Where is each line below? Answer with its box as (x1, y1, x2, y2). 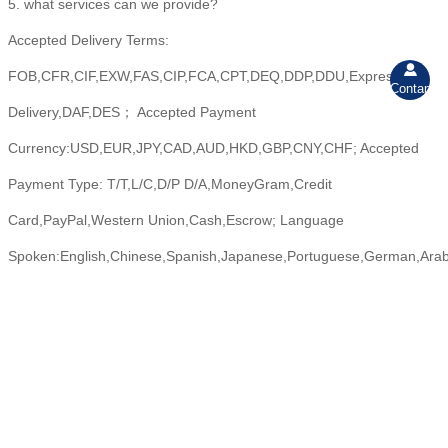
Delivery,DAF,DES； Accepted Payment (8, 104, 256, 121)
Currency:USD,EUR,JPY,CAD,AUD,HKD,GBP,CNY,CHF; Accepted (8, 140, 419, 157)
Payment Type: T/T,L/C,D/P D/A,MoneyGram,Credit (8, 176, 332, 193)
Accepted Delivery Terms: (8, 32, 169, 49)
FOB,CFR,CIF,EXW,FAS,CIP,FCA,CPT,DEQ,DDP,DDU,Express (8, 68, 400, 85)
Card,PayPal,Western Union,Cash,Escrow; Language (8, 212, 344, 229)
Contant (390, 80, 436, 96)
